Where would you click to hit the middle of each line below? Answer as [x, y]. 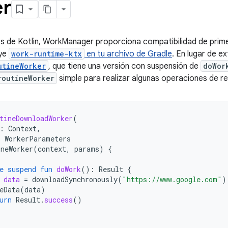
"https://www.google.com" [172, 179]
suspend [22, 169]
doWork [69, 169]
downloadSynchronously [75, 179]
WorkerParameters [38, 139]
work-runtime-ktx [47, 54]
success [59, 200]
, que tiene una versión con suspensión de [124, 66]
